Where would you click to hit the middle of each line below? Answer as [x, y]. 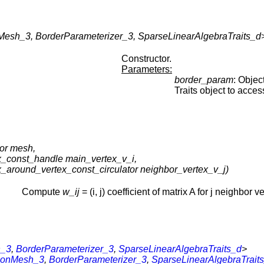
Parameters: [147, 70]
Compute [42, 192]
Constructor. [146, 59]
